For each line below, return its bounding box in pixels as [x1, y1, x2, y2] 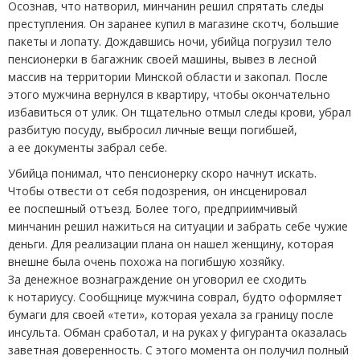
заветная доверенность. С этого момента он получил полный [8, 342, 349, 358]
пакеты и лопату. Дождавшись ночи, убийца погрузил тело [8, 34, 332, 50]
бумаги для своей [8, 307, 104, 323]
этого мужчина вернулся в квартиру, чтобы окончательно [8, 87, 330, 103]
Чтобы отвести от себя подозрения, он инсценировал [8, 183, 307, 199]
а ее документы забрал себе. [8, 140, 167, 156]
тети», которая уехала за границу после [113, 307, 333, 323]
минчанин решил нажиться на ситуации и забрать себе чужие [8, 219, 348, 235]
